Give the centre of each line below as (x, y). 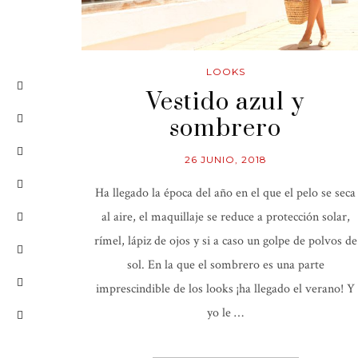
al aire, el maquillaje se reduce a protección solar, (225, 217)
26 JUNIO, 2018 (225, 160)
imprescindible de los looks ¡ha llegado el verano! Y (225, 289)
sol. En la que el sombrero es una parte (225, 265)
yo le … (225, 313)
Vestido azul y (225, 103)
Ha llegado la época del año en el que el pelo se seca (225, 193)
